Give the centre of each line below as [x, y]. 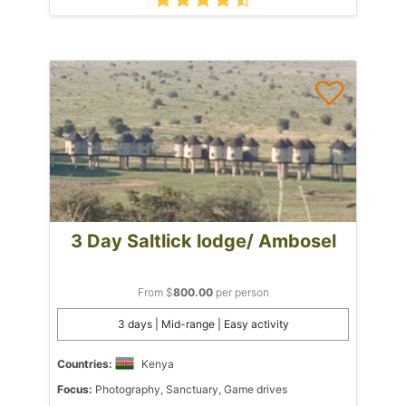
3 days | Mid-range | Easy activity [203, 324]
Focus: [75, 389]
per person [241, 292]
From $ [155, 292]
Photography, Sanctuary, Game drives [190, 389]
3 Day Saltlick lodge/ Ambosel [203, 241]
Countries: [85, 363]
